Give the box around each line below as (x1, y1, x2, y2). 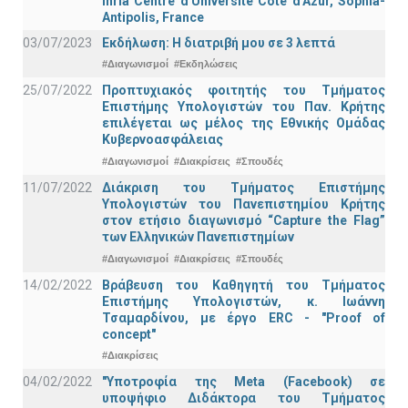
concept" (102, 326, 156, 342)
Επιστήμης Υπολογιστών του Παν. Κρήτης (102, 99, 385, 115)
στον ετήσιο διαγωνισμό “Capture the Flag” (102, 213, 385, 229)
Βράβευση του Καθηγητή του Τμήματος (102, 277, 385, 292)
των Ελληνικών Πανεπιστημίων (102, 229, 294, 245)
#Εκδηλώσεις (174, 58, 238, 70)
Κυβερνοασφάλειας (102, 132, 223, 148)
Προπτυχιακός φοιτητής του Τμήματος (102, 83, 385, 98)
